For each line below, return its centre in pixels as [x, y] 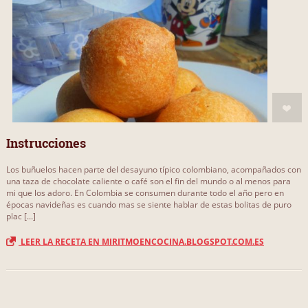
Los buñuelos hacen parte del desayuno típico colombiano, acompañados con [153, 169]
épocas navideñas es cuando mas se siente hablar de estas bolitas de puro [148, 204]
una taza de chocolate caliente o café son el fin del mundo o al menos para [148, 181]
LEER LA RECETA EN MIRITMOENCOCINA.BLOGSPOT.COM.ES [141, 241]
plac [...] [21, 216]
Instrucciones [46, 143]
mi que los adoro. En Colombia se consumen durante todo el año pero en [145, 192]
